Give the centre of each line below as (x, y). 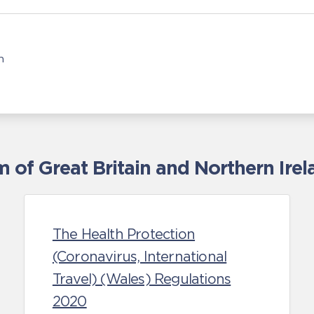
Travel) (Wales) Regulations (142, 279)
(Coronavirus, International (139, 257)
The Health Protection (124, 234)
